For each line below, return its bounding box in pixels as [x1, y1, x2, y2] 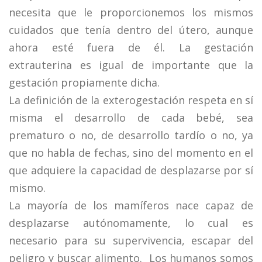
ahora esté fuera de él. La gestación [9, 40, 253, 54]
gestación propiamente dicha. [9, 75, 160, 89]
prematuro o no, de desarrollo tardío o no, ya [9, 128, 253, 142]
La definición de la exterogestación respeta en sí [9, 93, 253, 107]
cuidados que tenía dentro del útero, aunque [9, 23, 253, 37]
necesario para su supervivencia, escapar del [9, 233, 253, 247]
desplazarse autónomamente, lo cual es [9, 216, 253, 230]
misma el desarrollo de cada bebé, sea [9, 111, 253, 125]
